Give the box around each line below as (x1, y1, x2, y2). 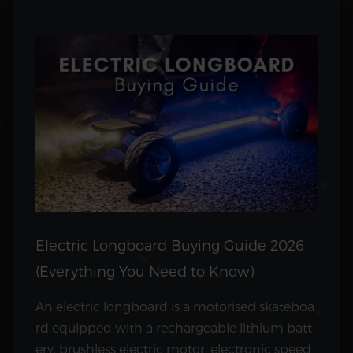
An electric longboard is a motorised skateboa (35, 299, 314, 314)
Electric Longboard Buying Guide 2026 (35, 236, 304, 254)
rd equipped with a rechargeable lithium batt (35, 320, 312, 336)
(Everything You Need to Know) (35, 262, 255, 280)
